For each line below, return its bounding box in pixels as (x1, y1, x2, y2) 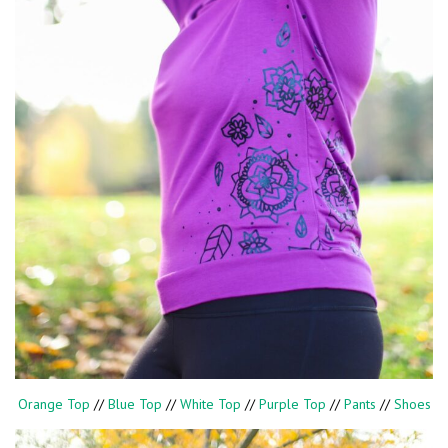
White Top (179, 395, 241, 414)
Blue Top (107, 395, 162, 414)
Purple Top (258, 395, 326, 414)
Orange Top (17, 395, 90, 414)
